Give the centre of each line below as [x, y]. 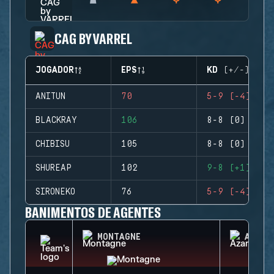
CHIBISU [53, 144]
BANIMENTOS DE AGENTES [93, 212]
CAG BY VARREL [93, 38]
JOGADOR [55, 70]
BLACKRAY [56, 120]
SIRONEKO [55, 192]
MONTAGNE [119, 237]
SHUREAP [54, 168]
